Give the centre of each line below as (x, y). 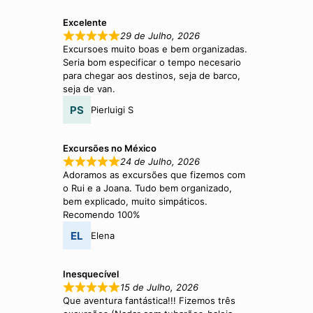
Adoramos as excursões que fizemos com (154, 175)
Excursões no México (110, 148)
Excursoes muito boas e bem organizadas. (155, 49)
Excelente (85, 23)
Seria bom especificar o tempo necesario (152, 63)
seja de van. (89, 89)
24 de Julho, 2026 (160, 162)
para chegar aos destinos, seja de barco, (152, 76)
